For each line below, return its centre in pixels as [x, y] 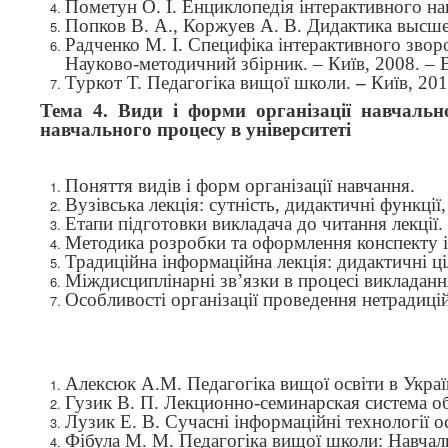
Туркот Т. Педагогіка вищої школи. [210, 82]
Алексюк [103, 383]
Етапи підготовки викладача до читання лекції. [254, 223]
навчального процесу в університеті [195, 129]
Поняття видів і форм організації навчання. [240, 185]
